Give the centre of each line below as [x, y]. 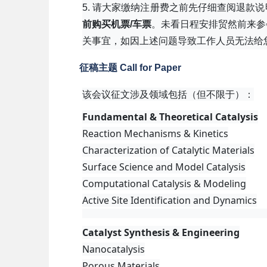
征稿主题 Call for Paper [130, 68]
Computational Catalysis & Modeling [164, 184]
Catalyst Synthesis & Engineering [161, 232]
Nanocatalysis [114, 249]
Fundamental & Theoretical [148, 117]
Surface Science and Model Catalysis [164, 167]
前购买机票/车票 [117, 24]
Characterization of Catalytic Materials [168, 150]
